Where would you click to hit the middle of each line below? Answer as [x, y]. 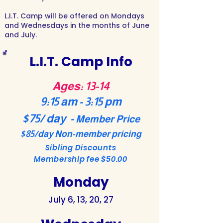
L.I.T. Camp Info [81, 62]
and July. [22, 35]
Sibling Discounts [81, 148]
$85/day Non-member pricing [81, 134]
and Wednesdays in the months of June [77, 25]
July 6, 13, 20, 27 [81, 200]
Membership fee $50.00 [81, 159]
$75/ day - [49, 118]
